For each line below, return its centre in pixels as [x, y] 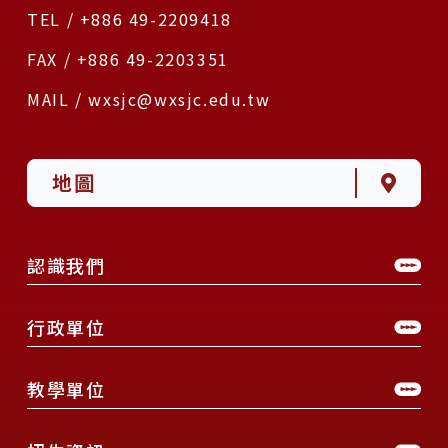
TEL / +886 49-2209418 [129, 18]
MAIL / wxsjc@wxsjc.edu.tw [149, 98]
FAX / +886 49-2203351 [128, 58]
